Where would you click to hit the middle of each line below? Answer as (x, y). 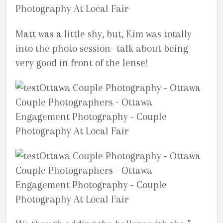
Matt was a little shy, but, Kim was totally (104, 34)
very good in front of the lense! (82, 63)
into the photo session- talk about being (102, 48)
